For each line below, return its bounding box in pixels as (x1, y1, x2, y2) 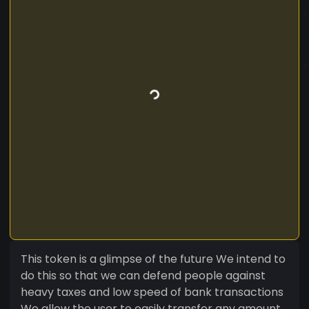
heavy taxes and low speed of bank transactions (21, 283, 283, 300)
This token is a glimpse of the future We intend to (21, 250, 286, 267)
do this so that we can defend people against (21, 267, 266, 283)
